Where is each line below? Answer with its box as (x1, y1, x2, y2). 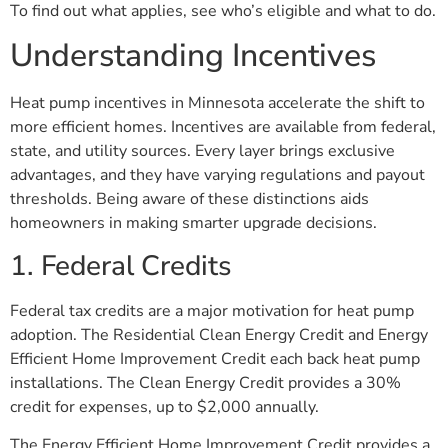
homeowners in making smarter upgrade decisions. (10, 212, 377, 235)
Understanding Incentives (10, 34, 376, 78)
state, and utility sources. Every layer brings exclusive (10, 140, 395, 163)
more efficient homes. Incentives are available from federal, (10, 116, 436, 139)
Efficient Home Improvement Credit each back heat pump (10, 347, 420, 370)
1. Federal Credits (10, 246, 232, 285)
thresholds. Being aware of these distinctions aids (10, 188, 369, 211)
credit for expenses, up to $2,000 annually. (10, 395, 319, 418)
